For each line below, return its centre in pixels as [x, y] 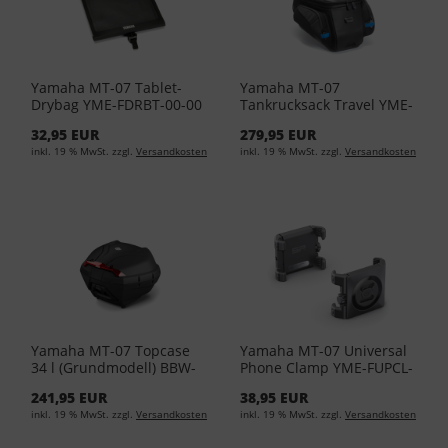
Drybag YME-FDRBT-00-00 [116, 104]
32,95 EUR [65, 134]
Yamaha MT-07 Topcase [110, 351]
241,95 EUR [69, 398]
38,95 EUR [274, 398]
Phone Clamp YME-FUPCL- [326, 368]
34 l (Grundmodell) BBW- [113, 368]
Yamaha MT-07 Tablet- [106, 87]
